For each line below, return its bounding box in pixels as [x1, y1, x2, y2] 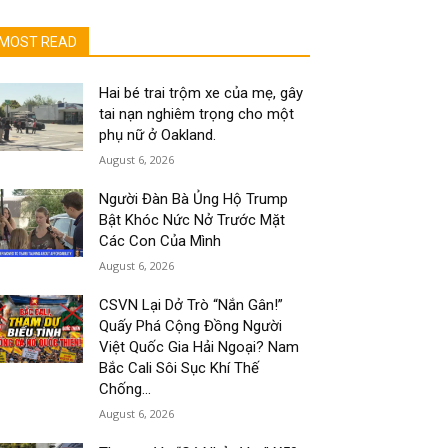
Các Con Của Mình [99, 232, 222, 250]
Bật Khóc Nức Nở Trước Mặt [99, 211, 286, 229]
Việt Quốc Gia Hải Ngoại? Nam [99, 338, 300, 356]
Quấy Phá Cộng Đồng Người [99, 317, 283, 335]
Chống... [99, 380, 152, 398]
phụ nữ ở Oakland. [99, 126, 217, 144]
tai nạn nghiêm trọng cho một [99, 105, 295, 123]
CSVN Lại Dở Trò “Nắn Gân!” [99, 296, 284, 314]
